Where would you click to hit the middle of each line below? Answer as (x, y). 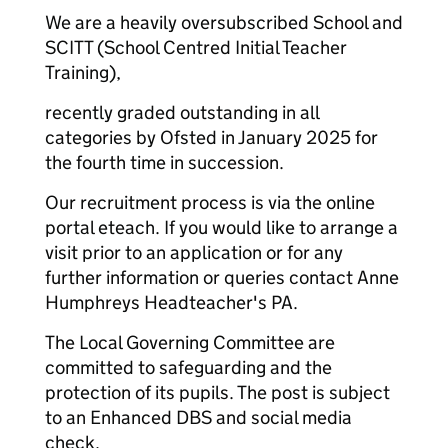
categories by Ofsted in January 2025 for (211, 137)
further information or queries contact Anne (222, 277)
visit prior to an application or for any (194, 252)
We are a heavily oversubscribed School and (224, 22)
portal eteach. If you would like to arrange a (221, 227)
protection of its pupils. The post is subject (217, 392)
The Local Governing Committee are (190, 342)
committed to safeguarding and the (188, 367)
